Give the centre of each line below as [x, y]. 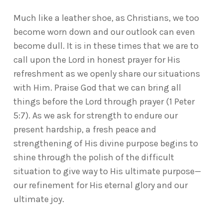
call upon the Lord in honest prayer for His [97, 60]
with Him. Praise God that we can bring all [97, 88]
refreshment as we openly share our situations [107, 74]
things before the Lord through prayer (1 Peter [104, 102]
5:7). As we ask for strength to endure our [95, 115]
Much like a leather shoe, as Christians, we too [106, 18]
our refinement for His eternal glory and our [100, 185]
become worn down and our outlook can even [104, 32]
